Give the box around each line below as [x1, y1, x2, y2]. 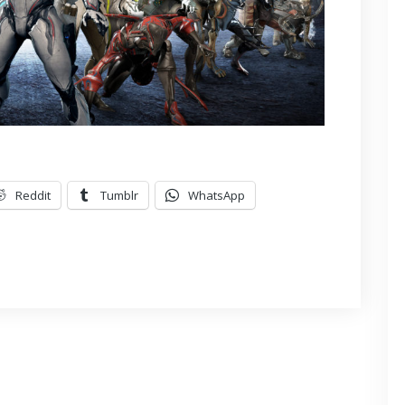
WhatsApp [188, 187, 245, 204]
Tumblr [100, 187, 138, 204]
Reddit [15, 187, 51, 204]
